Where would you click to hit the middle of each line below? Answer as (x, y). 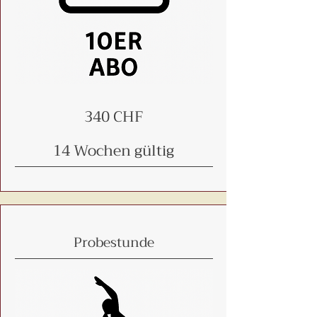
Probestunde (114, 242)
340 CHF (114, 117)
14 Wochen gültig (114, 151)
